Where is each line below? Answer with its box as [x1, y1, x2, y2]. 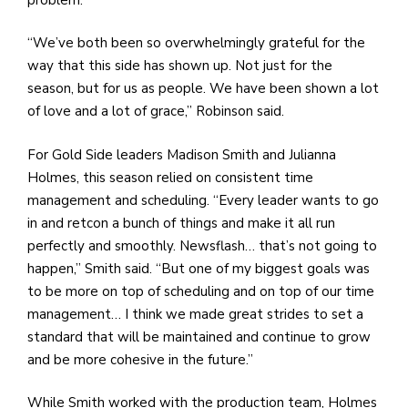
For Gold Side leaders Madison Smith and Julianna [27, 145, 336, 164]
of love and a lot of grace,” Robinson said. [27, 102, 288, 121]
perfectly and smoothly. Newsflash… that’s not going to [27, 236, 377, 255]
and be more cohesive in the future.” [27, 350, 257, 369]
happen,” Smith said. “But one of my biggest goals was [27, 259, 370, 278]
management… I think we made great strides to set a [27, 304, 363, 323]
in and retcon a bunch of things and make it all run [27, 213, 335, 232]
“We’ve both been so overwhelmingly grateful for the [27, 34, 365, 53]
